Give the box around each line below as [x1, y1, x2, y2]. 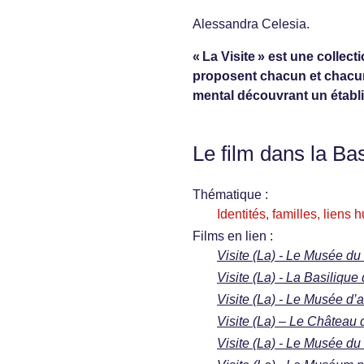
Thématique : [193, 188, 268, 202]
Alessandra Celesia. [193, 17, 310, 32]
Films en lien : [193, 229, 273, 244]
